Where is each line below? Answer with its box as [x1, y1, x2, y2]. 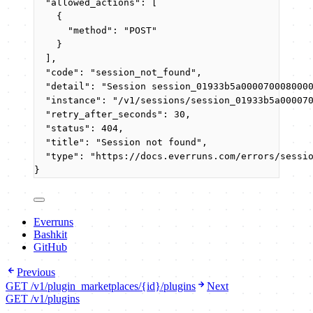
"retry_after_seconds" [45, 108, 163, 119]
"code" [45, 66, 79, 78]
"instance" [45, 94, 101, 105]
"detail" [45, 80, 90, 92]
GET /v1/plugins [6, 292, 80, 305]
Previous [17, 265, 55, 278]
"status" [45, 122, 90, 133]
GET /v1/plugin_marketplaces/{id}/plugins [6, 279, 196, 292]
